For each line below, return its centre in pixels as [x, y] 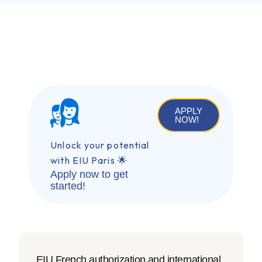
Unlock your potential [100, 145]
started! [68, 186]
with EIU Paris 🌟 [89, 161]
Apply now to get [89, 175]
